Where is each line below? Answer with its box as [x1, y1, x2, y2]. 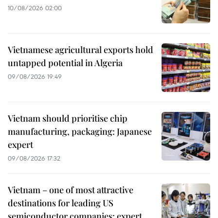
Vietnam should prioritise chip [8, 112, 127, 125]
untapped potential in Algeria [8, 57, 123, 69]
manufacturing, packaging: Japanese [8, 126, 152, 138]
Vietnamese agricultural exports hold [8, 44, 153, 56]
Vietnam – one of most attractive [8, 184, 133, 196]
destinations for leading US [8, 197, 113, 209]
